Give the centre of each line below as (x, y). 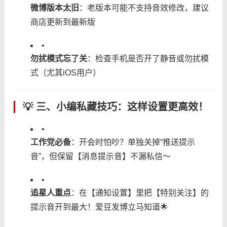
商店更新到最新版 (63, 22)
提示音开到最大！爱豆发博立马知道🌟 (99, 207)
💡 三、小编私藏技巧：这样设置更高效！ (115, 107)
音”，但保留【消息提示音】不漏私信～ (100, 156)
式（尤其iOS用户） (65, 72)
